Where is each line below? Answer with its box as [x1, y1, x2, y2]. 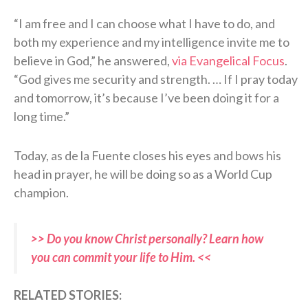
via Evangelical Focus [172, 52, 285, 68]
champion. [14, 184, 69, 200]
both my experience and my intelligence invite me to [14, 34, 289, 49]
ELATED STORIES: [21, 287, 122, 302]
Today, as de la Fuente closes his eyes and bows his [14, 147, 281, 163]
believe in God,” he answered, [14, 52, 172, 68]
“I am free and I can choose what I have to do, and [14, 15, 275, 31]
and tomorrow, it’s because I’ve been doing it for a [14, 89, 279, 105]
